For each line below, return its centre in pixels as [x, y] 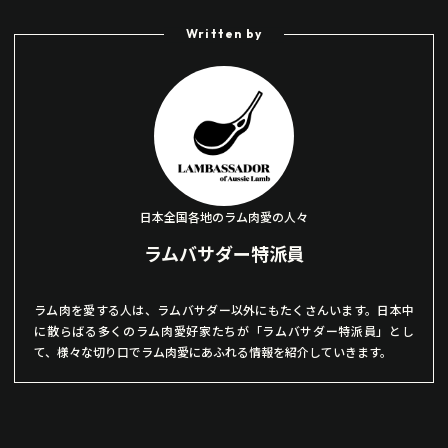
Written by [224, 33]
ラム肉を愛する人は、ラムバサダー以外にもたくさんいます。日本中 [224, 310]
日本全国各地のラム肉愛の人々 [224, 217]
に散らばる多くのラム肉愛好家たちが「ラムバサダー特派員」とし [224, 331]
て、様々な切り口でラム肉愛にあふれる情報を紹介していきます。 [213, 352]
